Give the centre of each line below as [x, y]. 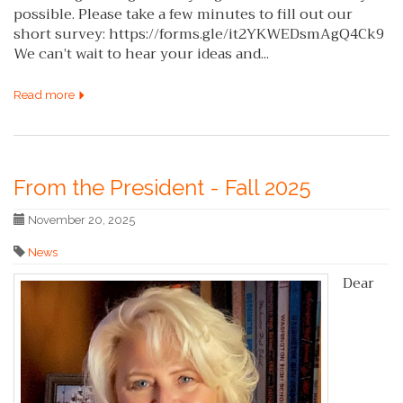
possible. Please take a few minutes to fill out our [183, 15]
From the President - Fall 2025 [162, 187]
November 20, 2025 [80, 219]
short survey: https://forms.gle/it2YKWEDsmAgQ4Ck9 [199, 35]
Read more [45, 95]
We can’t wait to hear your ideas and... [141, 54]
